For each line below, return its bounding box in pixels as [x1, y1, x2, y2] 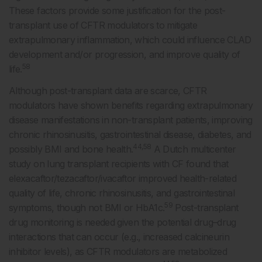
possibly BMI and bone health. [9, 143, 133, 156]
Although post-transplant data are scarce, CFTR [9, 85, 207, 97]
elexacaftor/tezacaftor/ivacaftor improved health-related [9, 173, 237, 185]
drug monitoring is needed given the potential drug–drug [9, 216, 236, 229]
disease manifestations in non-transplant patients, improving [9, 114, 253, 126]
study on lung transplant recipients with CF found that [9, 158, 229, 170]
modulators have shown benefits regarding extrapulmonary [9, 99, 253, 112]
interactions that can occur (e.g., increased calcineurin [9, 231, 230, 243]
